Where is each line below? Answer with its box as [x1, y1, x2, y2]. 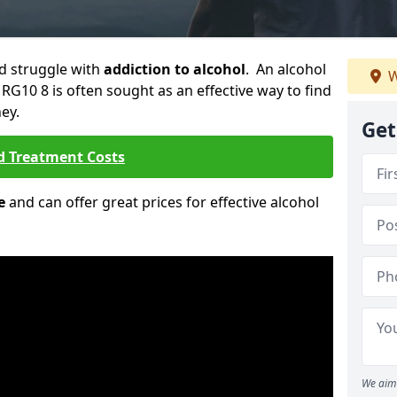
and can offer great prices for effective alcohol [5, 192, 319, 212]
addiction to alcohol [104, 59, 245, 79]
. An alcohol [245, 59, 326, 79]
